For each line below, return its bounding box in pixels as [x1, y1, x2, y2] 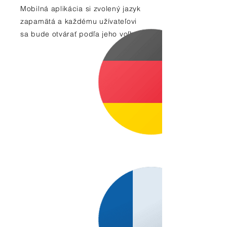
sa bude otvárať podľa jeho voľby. [20, 29, 140, 39]
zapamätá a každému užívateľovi [20, 17, 137, 26]
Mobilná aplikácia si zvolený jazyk [20, 4, 141, 13]
